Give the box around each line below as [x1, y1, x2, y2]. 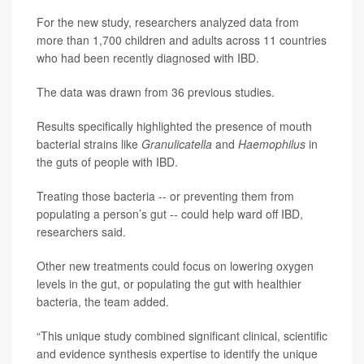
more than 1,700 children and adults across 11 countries [37, 32, 327, 48]
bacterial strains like [37, 136, 141, 152]
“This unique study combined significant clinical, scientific [37, 327, 327, 344]
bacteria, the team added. [37, 293, 169, 310]
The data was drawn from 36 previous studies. [37, 84, 275, 100]
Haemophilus [238, 136, 305, 152]
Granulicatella [141, 136, 212, 152]
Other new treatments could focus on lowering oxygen [37, 258, 314, 274]
